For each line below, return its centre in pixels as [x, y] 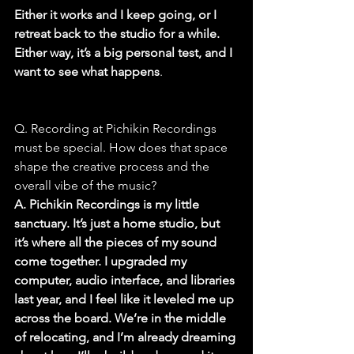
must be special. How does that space [122, 148]
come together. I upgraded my [102, 262]
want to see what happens [87, 72]
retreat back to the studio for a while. [119, 34]
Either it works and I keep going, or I [117, 15]
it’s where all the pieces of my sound [117, 243]
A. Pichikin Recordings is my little [108, 205]
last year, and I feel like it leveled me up [126, 299]
